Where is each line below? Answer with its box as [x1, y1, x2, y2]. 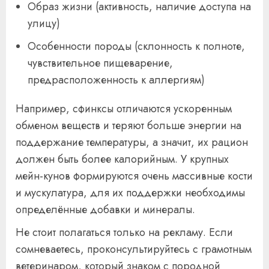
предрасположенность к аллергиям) [28, 72, 205, 88]
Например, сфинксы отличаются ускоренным [16, 101, 232, 117]
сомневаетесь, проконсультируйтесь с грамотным [16, 241, 252, 258]
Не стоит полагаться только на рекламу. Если [16, 225, 233, 241]
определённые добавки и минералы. [16, 202, 195, 218]
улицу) [28, 16, 60, 32]
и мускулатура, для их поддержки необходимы [16, 185, 245, 201]
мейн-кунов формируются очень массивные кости [16, 168, 253, 184]
